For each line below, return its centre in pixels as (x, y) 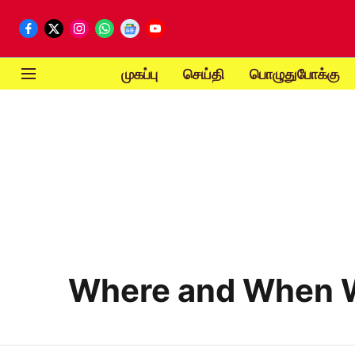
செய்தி (203, 74)
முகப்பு (139, 74)
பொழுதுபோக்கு (294, 74)
